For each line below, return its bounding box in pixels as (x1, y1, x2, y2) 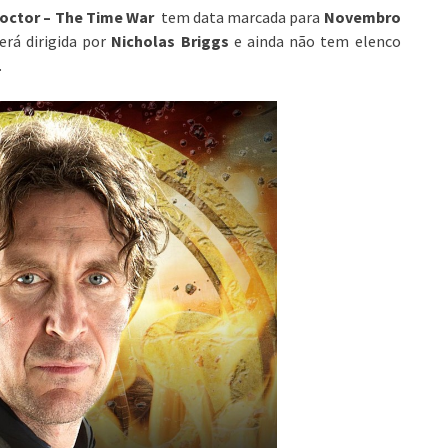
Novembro (323, 6, 401, 27)
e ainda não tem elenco (233, 30, 401, 51)
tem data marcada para (157, 6, 324, 27)
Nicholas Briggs (111, 30, 234, 51)
